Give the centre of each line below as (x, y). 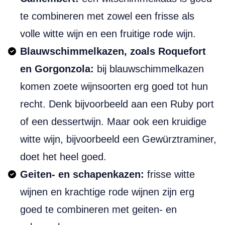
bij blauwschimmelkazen (149, 69)
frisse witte (170, 174)
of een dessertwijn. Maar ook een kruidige (113, 122)
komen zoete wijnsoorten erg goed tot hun (114, 86)
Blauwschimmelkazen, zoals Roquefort (113, 51)
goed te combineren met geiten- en (98, 209)
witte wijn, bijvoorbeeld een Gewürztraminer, (118, 139)
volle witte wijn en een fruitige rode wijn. (108, 34)
